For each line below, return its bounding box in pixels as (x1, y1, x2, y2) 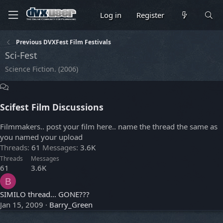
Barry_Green (49, 200, 93, 210)
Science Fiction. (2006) (5, 64, 78, 74)
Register (136, 9, 165, 20)
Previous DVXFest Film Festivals (16, 38, 111, 46)
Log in (100, 9, 122, 20)
